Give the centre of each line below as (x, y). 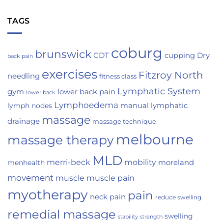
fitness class (118, 76)
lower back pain (86, 92)
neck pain (108, 197)
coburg (137, 53)
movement (30, 177)
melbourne (155, 139)
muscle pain (110, 178)
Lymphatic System (159, 91)
